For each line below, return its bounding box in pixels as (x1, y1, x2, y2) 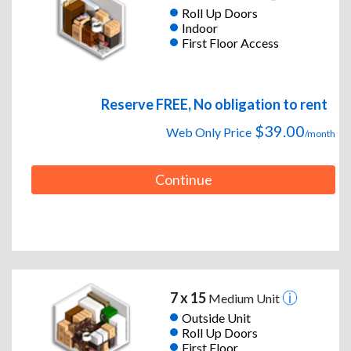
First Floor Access (181, 34, 279, 50)
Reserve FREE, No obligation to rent (101, 96, 327, 114)
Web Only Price (166, 125, 251, 140)
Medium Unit (205, 291, 282, 306)
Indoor (181, 20, 218, 35)
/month (305, 128, 335, 140)
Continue (154, 171, 212, 189)
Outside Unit (181, 309, 251, 325)
